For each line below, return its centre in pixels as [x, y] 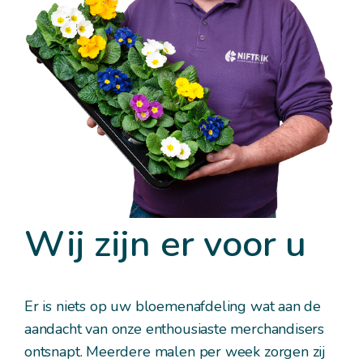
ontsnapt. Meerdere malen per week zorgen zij [175, 351]
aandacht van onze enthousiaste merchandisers [175, 329]
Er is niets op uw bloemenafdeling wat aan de [173, 306]
